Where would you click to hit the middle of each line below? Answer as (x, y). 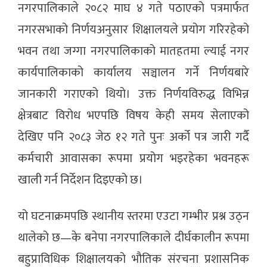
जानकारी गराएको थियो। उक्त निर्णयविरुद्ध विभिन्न (133, 94)
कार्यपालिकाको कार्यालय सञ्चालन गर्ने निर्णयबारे (133, 73)
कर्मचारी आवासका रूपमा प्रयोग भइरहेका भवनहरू (133, 159)
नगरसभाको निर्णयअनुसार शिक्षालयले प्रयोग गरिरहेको (133, 30)
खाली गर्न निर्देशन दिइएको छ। (80, 180)
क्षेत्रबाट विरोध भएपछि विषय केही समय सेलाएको (133, 116)
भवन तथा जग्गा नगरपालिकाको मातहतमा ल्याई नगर (133, 52)
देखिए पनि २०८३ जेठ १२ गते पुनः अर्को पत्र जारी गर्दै (133, 137)
